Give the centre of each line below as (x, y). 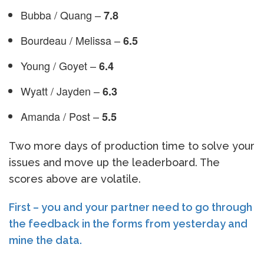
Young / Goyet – (60, 65)
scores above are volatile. (75, 179)
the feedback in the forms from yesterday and (128, 223)
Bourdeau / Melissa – (72, 40)
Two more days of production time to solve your (132, 146)
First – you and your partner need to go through (131, 207)
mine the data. (45, 240)
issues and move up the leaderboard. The (114, 162)
